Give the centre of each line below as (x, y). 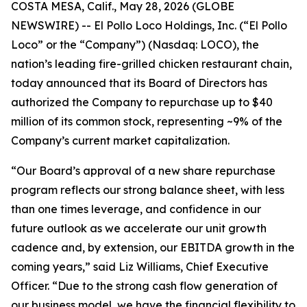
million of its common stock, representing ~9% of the (147, 121)
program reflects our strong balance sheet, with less (148, 190)
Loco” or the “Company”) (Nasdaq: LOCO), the (135, 45)
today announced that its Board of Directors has (139, 83)
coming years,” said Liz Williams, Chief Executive (140, 267)
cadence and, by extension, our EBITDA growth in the (153, 247)
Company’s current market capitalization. (120, 140)
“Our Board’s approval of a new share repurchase (143, 171)
